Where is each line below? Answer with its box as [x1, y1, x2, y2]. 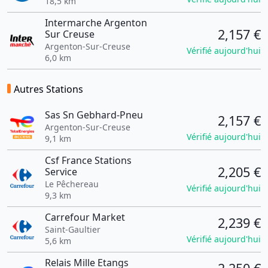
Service [44, 165, 77, 178]
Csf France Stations [44, 154, 132, 167]
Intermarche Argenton [44, 16, 147, 29]
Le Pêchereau [44, 178, 99, 190]
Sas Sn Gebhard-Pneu [44, 108, 143, 121]
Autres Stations [14, 83, 83, 96]
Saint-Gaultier [44, 224, 100, 235]
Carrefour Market [44, 211, 125, 224]
